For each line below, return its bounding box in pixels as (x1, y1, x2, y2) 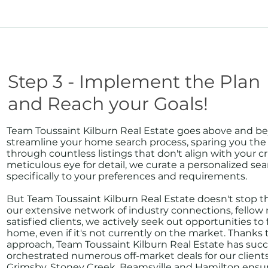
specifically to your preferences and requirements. (7, 170, 247, 182)
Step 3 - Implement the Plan (8, 71, 260, 93)
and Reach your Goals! (8, 93, 208, 115)
